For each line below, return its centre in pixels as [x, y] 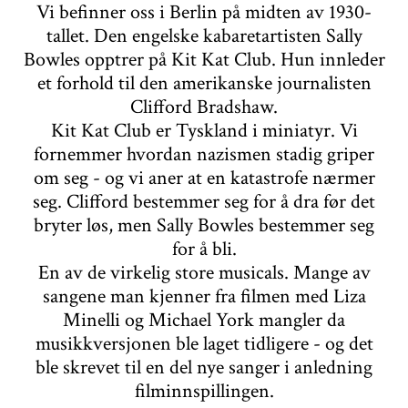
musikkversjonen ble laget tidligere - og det [204, 343]
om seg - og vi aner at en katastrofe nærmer [204, 178]
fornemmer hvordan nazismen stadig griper [204, 154]
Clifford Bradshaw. [204, 107]
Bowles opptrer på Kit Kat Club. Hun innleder [204, 59]
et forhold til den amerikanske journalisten [204, 83]
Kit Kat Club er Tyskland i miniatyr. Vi [204, 130]
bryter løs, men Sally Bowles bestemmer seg [204, 225]
